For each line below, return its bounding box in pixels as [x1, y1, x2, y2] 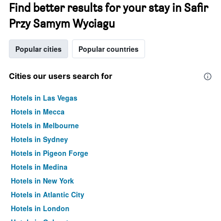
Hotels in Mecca [11, 107, 65, 116]
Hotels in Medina [11, 162, 68, 172]
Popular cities [15, 44, 62, 54]
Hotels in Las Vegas [11, 93, 77, 103]
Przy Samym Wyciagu [9, 16, 115, 31]
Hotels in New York [11, 176, 74, 185]
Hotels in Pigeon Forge [11, 148, 88, 158]
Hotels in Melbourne [11, 120, 79, 130]
